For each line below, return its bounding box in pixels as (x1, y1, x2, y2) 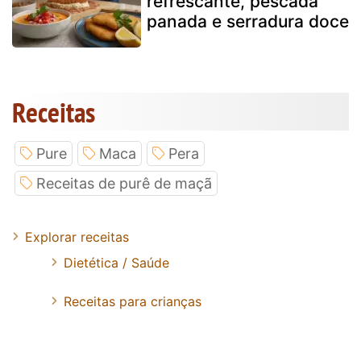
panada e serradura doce (147, 10, 349, 31)
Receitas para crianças (64, 293, 201, 309)
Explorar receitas (25, 228, 129, 245)
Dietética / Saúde (64, 254, 169, 271)
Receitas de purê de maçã (36, 174, 212, 192)
